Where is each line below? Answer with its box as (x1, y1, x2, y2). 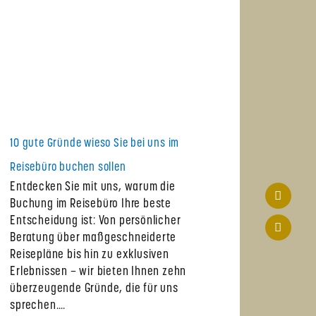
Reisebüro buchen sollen (10, 162, 126, 174)
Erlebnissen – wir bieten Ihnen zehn (10, 266, 187, 279)
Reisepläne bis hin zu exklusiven (10, 249, 169, 262)
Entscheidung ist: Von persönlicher (10, 215, 181, 228)
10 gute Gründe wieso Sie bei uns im (10, 138, 180, 150)
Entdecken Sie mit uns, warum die (10, 181, 176, 194)
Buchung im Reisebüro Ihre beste (10, 198, 171, 211)
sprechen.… (10, 300, 66, 312)
